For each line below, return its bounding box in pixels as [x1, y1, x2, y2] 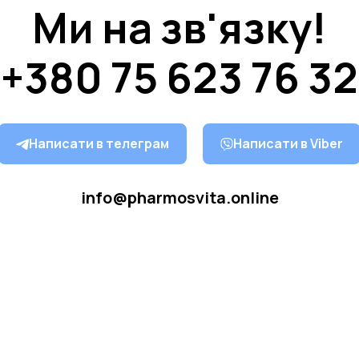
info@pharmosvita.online [80, 187, 279, 208]
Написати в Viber [233, 135, 343, 152]
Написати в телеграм [29, 135, 169, 152]
